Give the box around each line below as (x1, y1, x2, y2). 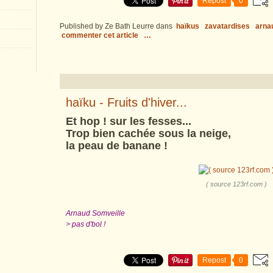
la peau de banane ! (66, 140, 168, 152)
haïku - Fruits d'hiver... (66, 96, 187, 109)
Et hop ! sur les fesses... (66, 115, 191, 127)
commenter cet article (62, 31, 140, 40)
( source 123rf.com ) (206, 180, 267, 188)
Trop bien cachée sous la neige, (66, 127, 231, 140)
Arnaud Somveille (66, 209, 125, 218)
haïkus (176, 22, 199, 30)
